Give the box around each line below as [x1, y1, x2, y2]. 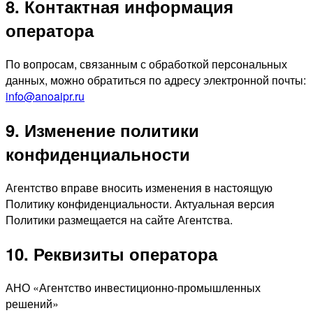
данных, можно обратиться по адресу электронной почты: [6, 72, 306, 89]
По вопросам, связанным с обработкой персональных [6, 56, 287, 73]
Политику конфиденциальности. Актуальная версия [6, 196, 275, 212]
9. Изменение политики [6, 118, 199, 143]
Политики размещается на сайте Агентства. [6, 212, 233, 228]
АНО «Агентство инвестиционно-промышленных [6, 279, 261, 296]
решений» [6, 296, 59, 312]
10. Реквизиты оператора [6, 242, 217, 266]
